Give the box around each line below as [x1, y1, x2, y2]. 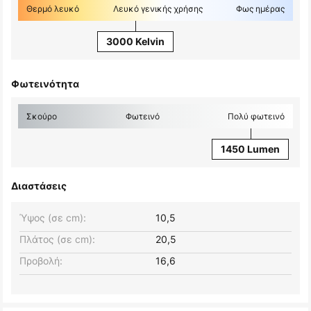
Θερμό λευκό [26, 3, 79, 15]
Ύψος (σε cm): [19, 211, 86, 225]
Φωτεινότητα [11, 78, 79, 90]
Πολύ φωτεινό [228, 110, 285, 123]
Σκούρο [26, 110, 57, 123]
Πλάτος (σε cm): [19, 233, 95, 246]
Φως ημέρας [236, 3, 285, 15]
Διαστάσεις [11, 180, 67, 192]
